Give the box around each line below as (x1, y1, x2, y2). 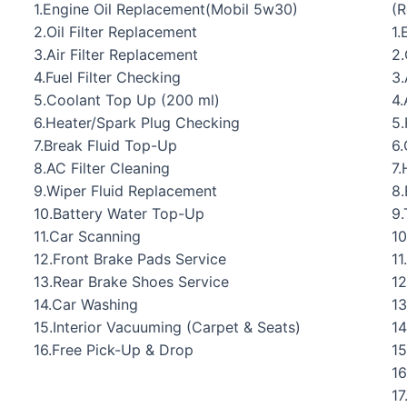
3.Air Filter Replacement (34, 45, 199, 64)
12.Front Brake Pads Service (34, 249, 227, 268)
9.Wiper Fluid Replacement (34, 181, 218, 200)
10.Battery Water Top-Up (34, 203, 205, 223)
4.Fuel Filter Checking (34, 67, 182, 86)
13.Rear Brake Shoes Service (34, 272, 230, 291)
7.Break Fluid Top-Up (34, 135, 178, 154)
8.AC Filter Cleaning (34, 158, 171, 177)
